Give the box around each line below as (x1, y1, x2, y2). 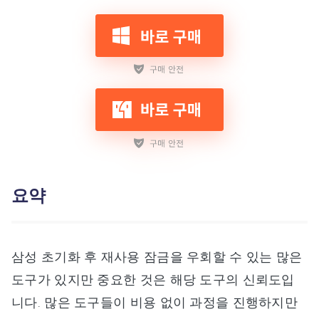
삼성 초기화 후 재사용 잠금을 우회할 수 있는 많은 (11, 248, 303, 264)
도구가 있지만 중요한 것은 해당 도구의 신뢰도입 (11, 271, 295, 287)
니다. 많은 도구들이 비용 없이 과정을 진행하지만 (11, 293, 298, 310)
